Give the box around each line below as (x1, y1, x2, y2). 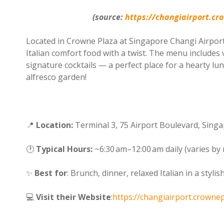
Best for (34, 167, 67, 178)
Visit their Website (36, 191, 111, 202)
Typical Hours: (36, 143, 92, 154)
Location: (36, 119, 73, 130)
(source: (92, 11, 125, 22)
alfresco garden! (26, 71, 86, 82)
